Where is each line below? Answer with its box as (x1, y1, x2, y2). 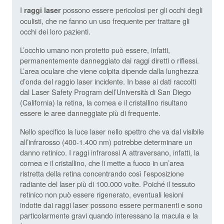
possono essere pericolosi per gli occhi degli (61, 4, 202, 15)
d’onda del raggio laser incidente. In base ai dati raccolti (20, 76, 196, 87)
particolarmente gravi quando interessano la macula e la (20, 210, 198, 221)
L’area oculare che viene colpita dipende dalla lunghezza (20, 65, 198, 76)
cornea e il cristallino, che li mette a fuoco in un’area (20, 157, 184, 168)
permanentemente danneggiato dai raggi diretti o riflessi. (20, 55, 199, 66)
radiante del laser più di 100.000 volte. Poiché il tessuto (20, 178, 195, 189)
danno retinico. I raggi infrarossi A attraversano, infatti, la (20, 147, 199, 158)
